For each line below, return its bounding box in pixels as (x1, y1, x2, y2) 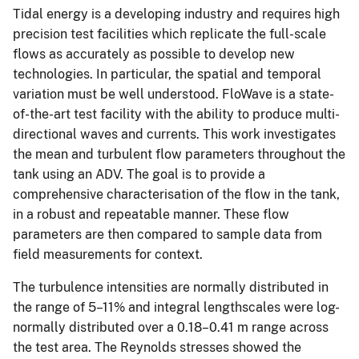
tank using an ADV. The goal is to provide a (13, 166, 265, 182)
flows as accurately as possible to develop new (13, 46, 295, 62)
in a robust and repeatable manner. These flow (13, 206, 289, 222)
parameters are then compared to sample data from (13, 226, 322, 242)
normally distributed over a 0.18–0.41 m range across (13, 319, 329, 335)
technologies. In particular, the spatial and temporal (13, 66, 321, 82)
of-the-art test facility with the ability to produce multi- (13, 106, 340, 122)
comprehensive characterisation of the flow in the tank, (13, 186, 340, 202)
